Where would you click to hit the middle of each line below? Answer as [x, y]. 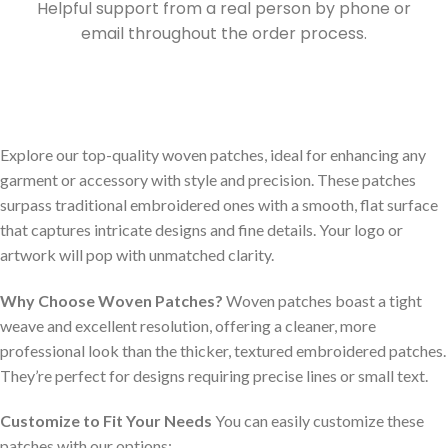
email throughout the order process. [224, 33]
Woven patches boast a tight [322, 300]
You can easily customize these [318, 421]
